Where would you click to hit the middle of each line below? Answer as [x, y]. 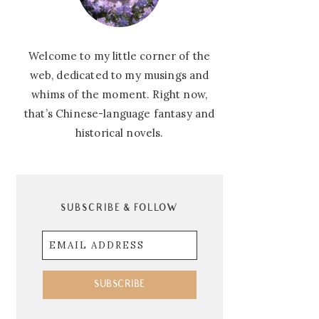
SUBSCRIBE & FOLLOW [120, 209]
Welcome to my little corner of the [120, 56]
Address [62, 259]
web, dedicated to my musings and [119, 75]
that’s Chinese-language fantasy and [120, 114]
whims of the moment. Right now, [119, 94]
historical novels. [119, 133]
